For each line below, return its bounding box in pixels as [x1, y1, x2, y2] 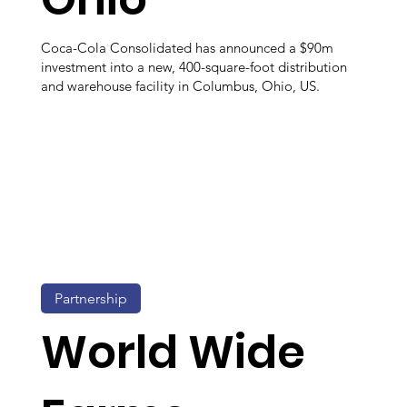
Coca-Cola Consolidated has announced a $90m [41, 38, 333, 56]
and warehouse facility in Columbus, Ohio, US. [41, 76, 320, 94]
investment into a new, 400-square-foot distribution [41, 57, 347, 75]
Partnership [55, 289, 127, 307]
